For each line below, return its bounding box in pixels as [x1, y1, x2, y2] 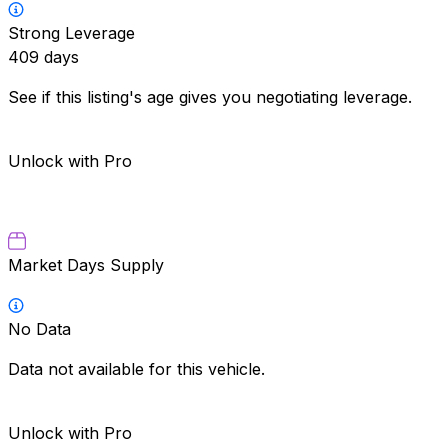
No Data [8, 318, 71, 339]
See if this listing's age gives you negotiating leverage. [8, 86, 412, 107]
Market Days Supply [8, 254, 164, 275]
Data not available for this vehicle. [8, 358, 265, 379]
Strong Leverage [8, 22, 135, 43]
